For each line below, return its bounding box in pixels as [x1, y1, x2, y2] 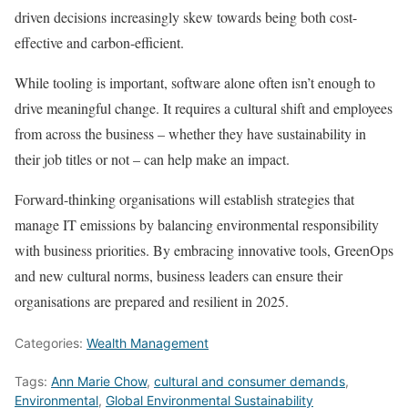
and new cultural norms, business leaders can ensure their [15, 265, 342, 285]
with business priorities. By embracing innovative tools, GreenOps [15, 240, 393, 260]
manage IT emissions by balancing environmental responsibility [15, 214, 379, 234]
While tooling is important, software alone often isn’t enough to [15, 72, 375, 92]
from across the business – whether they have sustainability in [15, 123, 366, 143]
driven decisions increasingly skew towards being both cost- [15, 6, 357, 26]
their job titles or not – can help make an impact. [15, 148, 290, 168]
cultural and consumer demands [154, 372, 345, 389]
